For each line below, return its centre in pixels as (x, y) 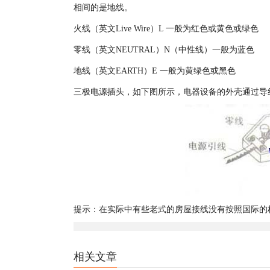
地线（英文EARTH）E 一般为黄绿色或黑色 (155, 71)
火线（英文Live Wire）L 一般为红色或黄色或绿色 (166, 29)
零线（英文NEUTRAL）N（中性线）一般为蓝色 (164, 50)
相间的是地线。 (103, 8)
